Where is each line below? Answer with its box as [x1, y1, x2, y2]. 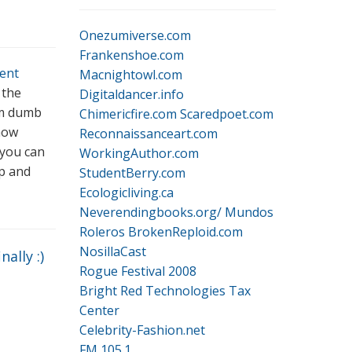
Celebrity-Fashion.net [79, 321, 205, 339]
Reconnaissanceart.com [79, 125, 218, 142]
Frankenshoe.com [79, 46, 184, 64]
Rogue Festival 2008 [79, 262, 196, 280]
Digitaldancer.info [79, 86, 184, 103]
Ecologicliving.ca [79, 184, 174, 201]
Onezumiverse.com [79, 27, 191, 44]
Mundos [225, 203, 273, 221]
